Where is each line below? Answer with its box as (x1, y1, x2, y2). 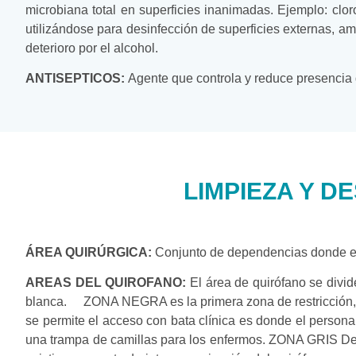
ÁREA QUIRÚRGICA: (25, 245, 152, 259)
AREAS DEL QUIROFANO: (25, 276, 187, 290)
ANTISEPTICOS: (25, 72, 125, 86)
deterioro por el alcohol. (25, 41, 158, 55)
